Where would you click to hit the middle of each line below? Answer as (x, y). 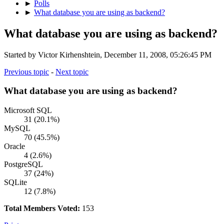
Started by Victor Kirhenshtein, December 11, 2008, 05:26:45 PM (108, 54)
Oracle (14, 146)
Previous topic (26, 71)
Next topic (72, 71)
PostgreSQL (23, 164)
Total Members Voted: (42, 208)
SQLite (15, 182)
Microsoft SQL (28, 110)
